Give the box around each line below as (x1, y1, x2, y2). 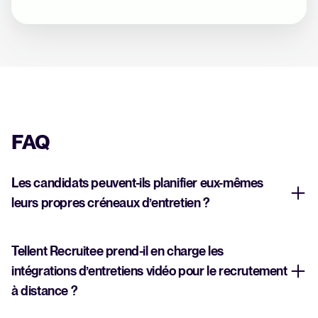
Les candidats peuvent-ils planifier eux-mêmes (11, 175, 264, 190)
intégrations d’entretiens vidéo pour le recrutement (11, 263, 287, 278)
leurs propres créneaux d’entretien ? (11, 194, 209, 210)
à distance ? (11, 283, 77, 298)
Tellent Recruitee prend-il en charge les (11, 243, 224, 258)
